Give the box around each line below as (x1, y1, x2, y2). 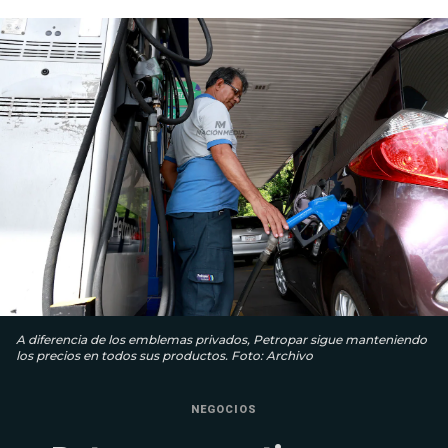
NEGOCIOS (191, 403, 257, 417)
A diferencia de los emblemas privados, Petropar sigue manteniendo (16, 332, 427, 348)
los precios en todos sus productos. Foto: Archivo (16, 348, 313, 364)
